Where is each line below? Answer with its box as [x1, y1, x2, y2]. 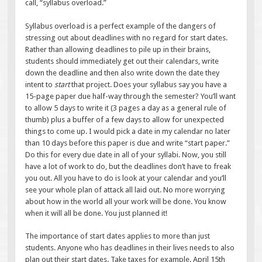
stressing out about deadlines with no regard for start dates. [25, 33, 228, 42]
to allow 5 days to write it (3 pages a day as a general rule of [25, 103, 227, 112]
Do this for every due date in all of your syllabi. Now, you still [25, 150, 227, 159]
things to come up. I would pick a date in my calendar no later [25, 126, 231, 136]
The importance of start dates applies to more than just [25, 232, 211, 241]
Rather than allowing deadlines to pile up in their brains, [25, 44, 211, 54]
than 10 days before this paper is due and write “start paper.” [25, 138, 232, 147]
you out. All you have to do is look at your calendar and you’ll [25, 173, 227, 182]
